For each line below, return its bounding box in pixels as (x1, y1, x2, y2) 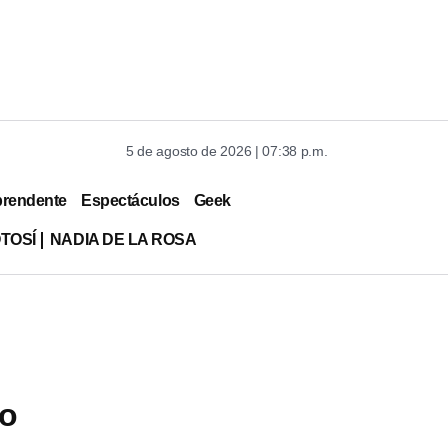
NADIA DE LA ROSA (49, 230, 197, 248)
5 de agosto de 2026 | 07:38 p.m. (126, 143, 328, 159)
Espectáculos (81, 191, 180, 209)
